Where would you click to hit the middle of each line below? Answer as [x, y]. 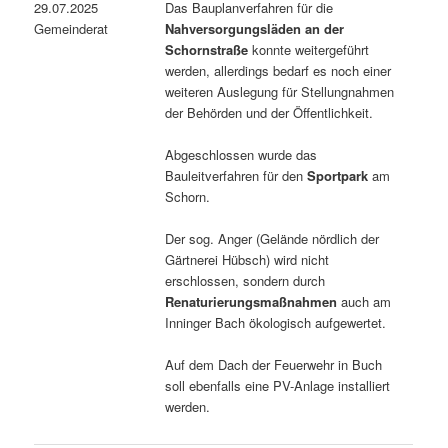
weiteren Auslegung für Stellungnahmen [280, 91]
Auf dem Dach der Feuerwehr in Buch [274, 364]
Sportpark [338, 175]
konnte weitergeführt [309, 49]
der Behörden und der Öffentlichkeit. [269, 112]
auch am [364, 301]
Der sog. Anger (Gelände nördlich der [272, 238]
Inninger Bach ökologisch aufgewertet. [276, 322]
